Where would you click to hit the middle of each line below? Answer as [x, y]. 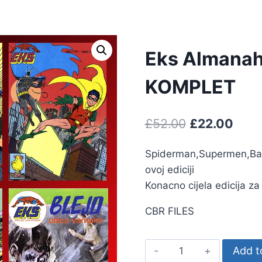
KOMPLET [190, 87]
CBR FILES [169, 211]
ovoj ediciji [169, 169]
